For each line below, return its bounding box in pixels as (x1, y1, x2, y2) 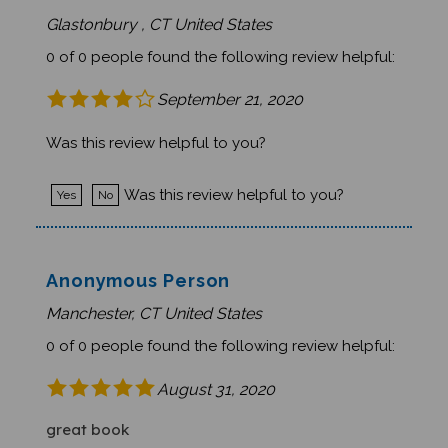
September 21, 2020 (156, 79, 303, 99)
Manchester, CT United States (45, 293, 262, 313)
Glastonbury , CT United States (45, 3, 272, 23)
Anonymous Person (45, 259, 231, 281)
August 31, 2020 (156, 368, 275, 388)
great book (45, 409, 129, 429)
